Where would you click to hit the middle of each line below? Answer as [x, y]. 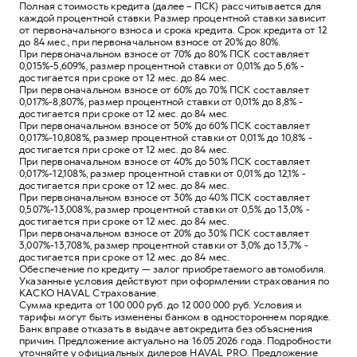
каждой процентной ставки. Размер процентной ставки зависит [173, 18]
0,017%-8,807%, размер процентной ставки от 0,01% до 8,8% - [161, 102]
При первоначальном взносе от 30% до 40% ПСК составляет [165, 197]
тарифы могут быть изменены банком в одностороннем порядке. [175, 317]
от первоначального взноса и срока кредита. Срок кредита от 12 [173, 30]
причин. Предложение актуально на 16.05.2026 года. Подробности [175, 341]
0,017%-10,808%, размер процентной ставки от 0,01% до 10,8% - [166, 137]
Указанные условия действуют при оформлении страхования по [175, 281]
